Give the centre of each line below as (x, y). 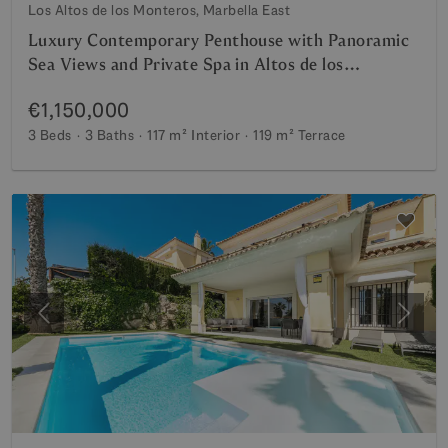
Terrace (322, 135)
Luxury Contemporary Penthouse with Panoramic (219, 40)
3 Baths (109, 135)
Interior (216, 135)
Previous (73, 323)
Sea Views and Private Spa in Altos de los (186, 64)
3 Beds (50, 135)
